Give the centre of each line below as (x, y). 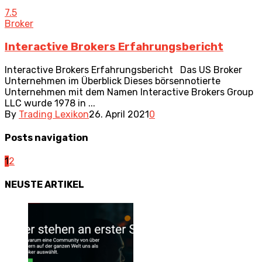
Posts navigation (46, 137)
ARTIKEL (64, 185)
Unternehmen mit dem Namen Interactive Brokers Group (129, 92)
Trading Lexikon (54, 114)
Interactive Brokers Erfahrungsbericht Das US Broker (123, 70)
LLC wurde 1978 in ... (50, 103)
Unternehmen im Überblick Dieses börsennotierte (113, 81)
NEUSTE (25, 185)
